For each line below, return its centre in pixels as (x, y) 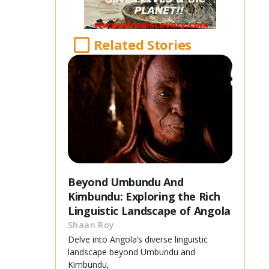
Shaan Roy (91, 225)
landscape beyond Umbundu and (131, 252)
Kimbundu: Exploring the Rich (144, 197)
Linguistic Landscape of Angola (149, 211)
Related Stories (142, 45)
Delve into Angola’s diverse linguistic (138, 240)
